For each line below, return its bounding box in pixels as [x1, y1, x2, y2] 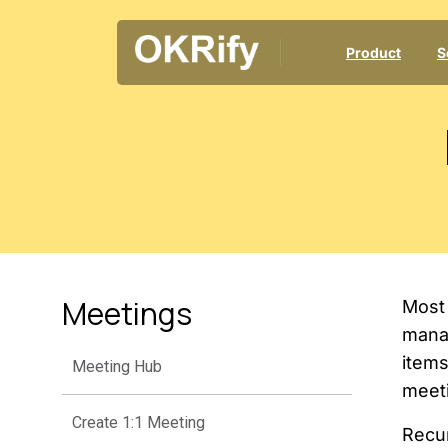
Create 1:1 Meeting [72, 413, 205, 433]
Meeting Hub [72, 357, 162, 377]
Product [345, 44, 401, 61]
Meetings [62, 293, 192, 335]
